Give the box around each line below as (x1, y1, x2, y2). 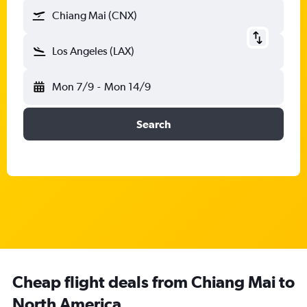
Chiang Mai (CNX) (52, 9, 137, 22)
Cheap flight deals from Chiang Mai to (12, 272, 295, 291)
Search (136, 118, 171, 130)
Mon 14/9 (103, 80, 151, 93)
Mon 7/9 (52, 80, 94, 93)
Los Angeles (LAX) (52, 45, 134, 58)
